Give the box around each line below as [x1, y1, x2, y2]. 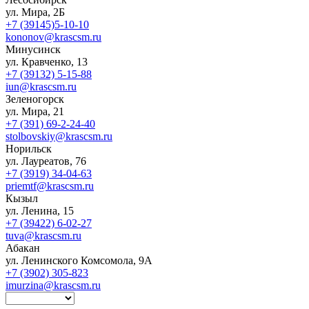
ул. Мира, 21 [6, 105, 64, 117]
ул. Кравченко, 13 [6, 55, 88, 68]
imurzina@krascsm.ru [6, 279, 101, 291]
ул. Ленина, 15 [6, 204, 74, 217]
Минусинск [6, 43, 61, 55]
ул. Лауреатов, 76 [6, 154, 86, 167]
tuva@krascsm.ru [6, 229, 81, 241]
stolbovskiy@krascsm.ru [6, 130, 112, 142]
